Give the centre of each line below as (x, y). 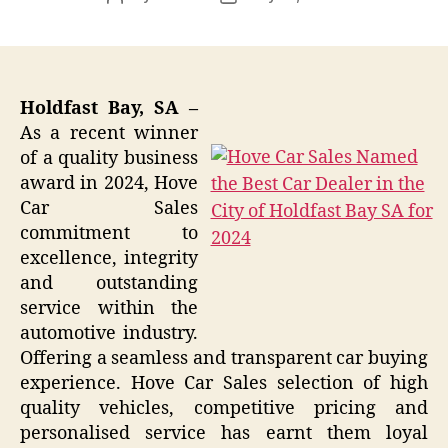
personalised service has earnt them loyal (224, 434)
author (137, 18)
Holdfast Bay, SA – (109, 109)
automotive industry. (109, 334)
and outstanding (109, 284)
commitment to (109, 234)
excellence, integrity (109, 259)
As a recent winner (109, 134)
